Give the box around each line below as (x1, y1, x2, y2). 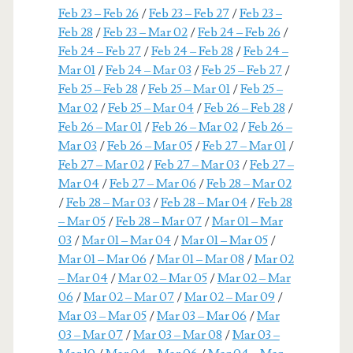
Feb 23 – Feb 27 (148, 5, 229, 21)
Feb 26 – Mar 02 (151, 118, 238, 135)
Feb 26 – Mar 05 (106, 137, 192, 154)
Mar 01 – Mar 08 (156, 251, 244, 267)
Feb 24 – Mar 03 (105, 61, 191, 78)
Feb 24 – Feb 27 (58, 43, 141, 59)
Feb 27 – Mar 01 (202, 137, 286, 154)
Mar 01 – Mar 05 (180, 232, 268, 248)
